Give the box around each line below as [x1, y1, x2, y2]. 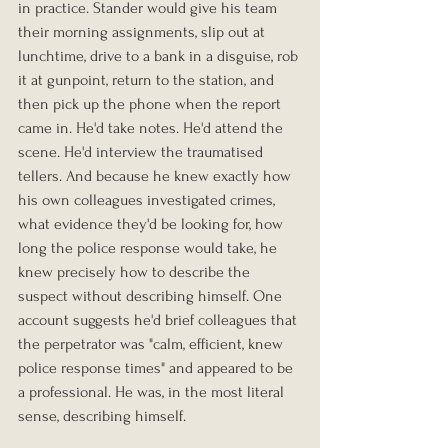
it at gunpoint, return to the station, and [18, 71, 278, 90]
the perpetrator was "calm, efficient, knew [18, 335, 287, 354]
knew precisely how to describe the [18, 263, 254, 282]
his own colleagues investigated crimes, [18, 191, 279, 210]
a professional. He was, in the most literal [18, 383, 288, 402]
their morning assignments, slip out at [18, 23, 269, 42]
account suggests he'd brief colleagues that [18, 311, 301, 330]
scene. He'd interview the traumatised [18, 143, 267, 162]
